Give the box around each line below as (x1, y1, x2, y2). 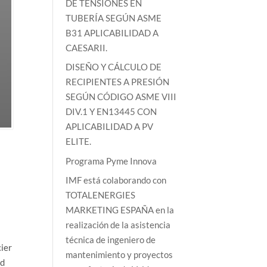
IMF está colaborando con (66, 175, 167, 186)
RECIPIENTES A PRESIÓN (66, 76, 170, 88)
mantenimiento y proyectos (66, 249, 173, 260)
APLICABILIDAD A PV (66, 121, 154, 132)
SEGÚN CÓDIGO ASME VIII (66, 91, 177, 103)
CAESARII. (66, 42, 108, 53)
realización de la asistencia (66, 219, 171, 231)
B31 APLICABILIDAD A (66, 27, 159, 38)
